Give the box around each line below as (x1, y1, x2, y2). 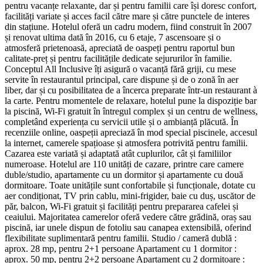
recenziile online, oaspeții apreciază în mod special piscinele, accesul (5, 127, 257, 137)
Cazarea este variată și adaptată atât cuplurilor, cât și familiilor (5, 148, 231, 159)
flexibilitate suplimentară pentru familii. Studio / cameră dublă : (5, 232, 237, 243)
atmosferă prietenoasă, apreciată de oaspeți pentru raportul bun (5, 42, 235, 53)
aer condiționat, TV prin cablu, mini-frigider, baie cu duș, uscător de (5, 190, 255, 201)
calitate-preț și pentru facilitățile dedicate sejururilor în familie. (5, 53, 232, 63)
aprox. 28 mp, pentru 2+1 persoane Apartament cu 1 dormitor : (5, 243, 237, 254)
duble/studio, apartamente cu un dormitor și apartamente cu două (5, 169, 243, 180)
